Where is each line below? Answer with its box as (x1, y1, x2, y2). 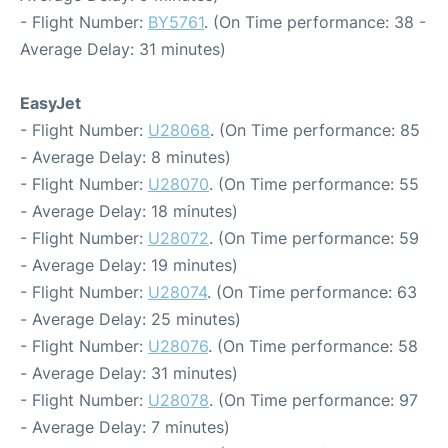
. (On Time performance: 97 (209, 390, 418, 410)
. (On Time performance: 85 (210, 120, 420, 140)
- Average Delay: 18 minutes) (20, 201, 238, 221)
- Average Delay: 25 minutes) (20, 309, 241, 329)
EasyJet (20, 93, 81, 113)
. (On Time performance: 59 (209, 228, 419, 248)
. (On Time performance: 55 (209, 174, 419, 194)
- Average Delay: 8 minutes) (20, 147, 231, 167)
